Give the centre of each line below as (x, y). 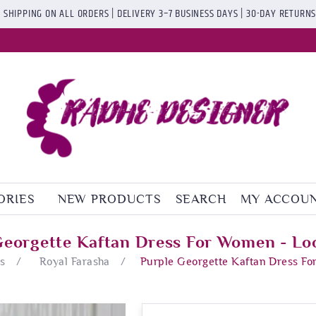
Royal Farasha (74, 261)
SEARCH (201, 199)
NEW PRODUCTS (109, 199)
